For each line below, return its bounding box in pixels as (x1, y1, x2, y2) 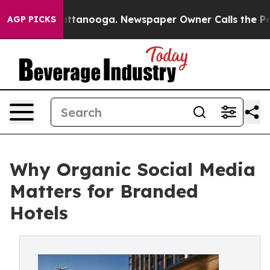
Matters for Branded (10, 180, 198, 202)
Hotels (10, 201, 68, 224)
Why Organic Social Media (10, 158, 256, 181)
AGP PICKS (7, 14, 56, 25)
